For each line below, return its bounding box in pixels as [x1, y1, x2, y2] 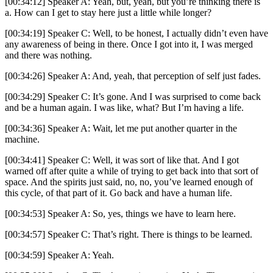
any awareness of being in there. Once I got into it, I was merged [5, 39, 253, 50]
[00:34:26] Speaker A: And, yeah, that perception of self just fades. [5, 71, 261, 82]
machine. [5, 134, 40, 145]
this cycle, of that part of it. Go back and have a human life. [5, 188, 232, 199]
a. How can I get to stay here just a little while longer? [5, 7, 211, 18]
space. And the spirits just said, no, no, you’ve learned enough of [5, 177, 253, 188]
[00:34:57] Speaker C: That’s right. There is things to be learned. [5, 229, 252, 240]
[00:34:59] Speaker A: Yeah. [5, 250, 114, 261]
